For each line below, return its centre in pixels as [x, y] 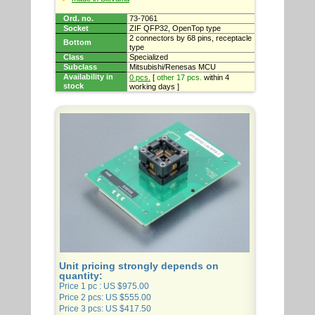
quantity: [81, 276]
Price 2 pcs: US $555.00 [105, 297]
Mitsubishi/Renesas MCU [173, 67]
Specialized [149, 57]
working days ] [154, 86]
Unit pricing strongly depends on [139, 266]
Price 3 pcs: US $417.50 [105, 309]
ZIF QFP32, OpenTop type [175, 28]
